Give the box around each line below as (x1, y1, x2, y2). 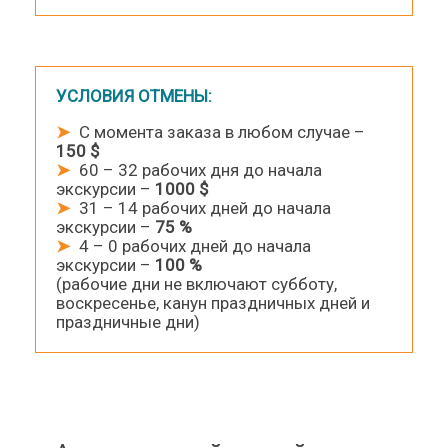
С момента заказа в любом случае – (70, 122, 365, 143)
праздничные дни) (56, 312, 200, 333)
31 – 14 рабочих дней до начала (70, 198, 331, 219)
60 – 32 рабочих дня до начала (70, 160, 322, 181)
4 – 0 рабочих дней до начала (70, 236, 311, 257)
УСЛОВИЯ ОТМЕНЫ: (56, 86, 212, 107)
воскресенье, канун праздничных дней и (56, 293, 370, 314)
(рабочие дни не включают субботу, (56, 274, 337, 295)
